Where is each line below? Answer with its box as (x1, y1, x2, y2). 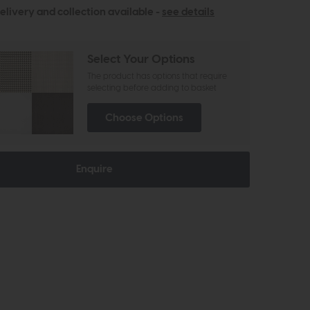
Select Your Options (87, 53, 194, 66)
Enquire (75, 164, 113, 175)
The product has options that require (87, 73, 227, 81)
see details (162, 7, 215, 18)
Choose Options (105, 113, 183, 124)
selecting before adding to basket (87, 84, 217, 93)
